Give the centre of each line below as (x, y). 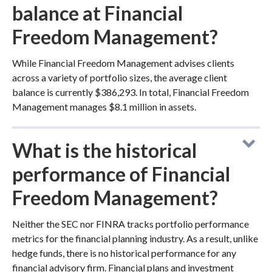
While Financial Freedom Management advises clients (123, 63)
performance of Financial (121, 174)
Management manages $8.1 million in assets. (104, 107)
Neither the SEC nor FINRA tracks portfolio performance (131, 224)
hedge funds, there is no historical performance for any (124, 253)
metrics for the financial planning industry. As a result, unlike (135, 238)
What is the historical (104, 150)
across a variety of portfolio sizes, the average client (120, 77)
